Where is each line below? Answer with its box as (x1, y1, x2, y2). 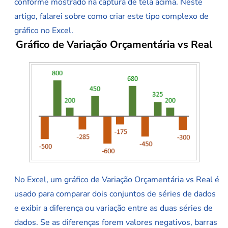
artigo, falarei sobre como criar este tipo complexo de (14, 11, 209, 22)
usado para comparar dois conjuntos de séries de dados (14, 188, 216, 200)
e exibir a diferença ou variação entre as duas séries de (14, 203, 213, 214)
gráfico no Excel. (14, 25, 73, 37)
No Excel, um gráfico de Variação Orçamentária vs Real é (14, 174, 219, 186)
